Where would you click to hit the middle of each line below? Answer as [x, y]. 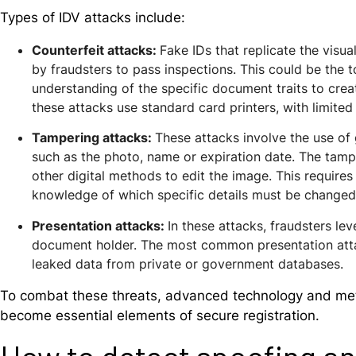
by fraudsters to [80, 69]
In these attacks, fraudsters [252, 225]
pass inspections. [182, 69]
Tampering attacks [90, 138]
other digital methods [97, 176]
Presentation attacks [96, 225]
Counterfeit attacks [92, 50]
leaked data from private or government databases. [188, 263]
